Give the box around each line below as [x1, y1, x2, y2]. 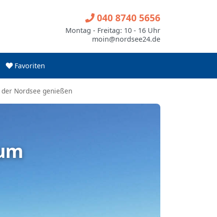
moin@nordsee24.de [92, 34, 160, 44]
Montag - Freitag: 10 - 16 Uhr [65, 25, 160, 35]
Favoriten [13, 61, 45, 70]
